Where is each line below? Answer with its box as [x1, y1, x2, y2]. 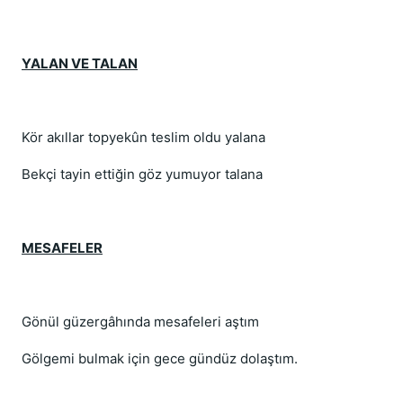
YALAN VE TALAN [22, 55, 138, 72]
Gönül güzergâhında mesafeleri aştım [22, 313, 259, 330]
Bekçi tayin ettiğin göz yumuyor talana [22, 166, 263, 183]
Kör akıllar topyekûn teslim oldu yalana [22, 129, 265, 146]
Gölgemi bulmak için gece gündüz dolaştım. [22, 350, 298, 367]
